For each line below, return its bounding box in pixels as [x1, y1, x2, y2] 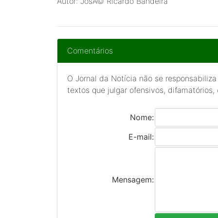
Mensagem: [111, 175, 154, 184]
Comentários [67, 46, 113, 55]
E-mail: [128, 132, 154, 142]
